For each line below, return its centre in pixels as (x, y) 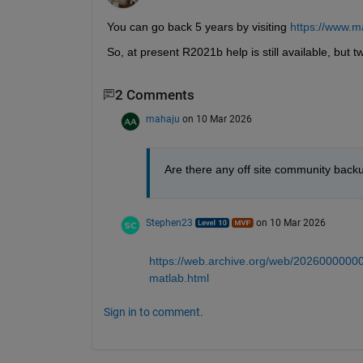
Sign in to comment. (153, 312)
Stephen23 (169, 222)
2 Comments (154, 95)
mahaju (162, 119)
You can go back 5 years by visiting (198, 26)
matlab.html (179, 278)
